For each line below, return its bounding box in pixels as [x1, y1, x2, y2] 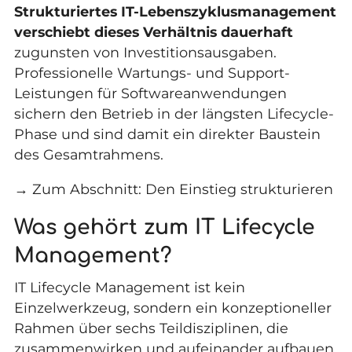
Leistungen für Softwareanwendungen [13, 85, 287, 102]
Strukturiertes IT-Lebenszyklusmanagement [13, 3, 336, 20]
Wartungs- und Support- [116, 64, 290, 82]
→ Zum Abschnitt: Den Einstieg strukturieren [13, 181, 333, 197]
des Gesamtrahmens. [13, 146, 163, 163]
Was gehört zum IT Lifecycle [13, 215, 315, 239]
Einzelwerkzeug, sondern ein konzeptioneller [13, 299, 332, 316]
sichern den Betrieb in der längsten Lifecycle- [13, 105, 334, 123]
